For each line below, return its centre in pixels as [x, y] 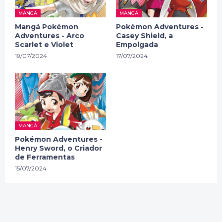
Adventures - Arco [50, 36]
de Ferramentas [45, 157]
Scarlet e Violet [44, 45]
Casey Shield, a [144, 36]
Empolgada [137, 45]
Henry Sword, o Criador [58, 148]
